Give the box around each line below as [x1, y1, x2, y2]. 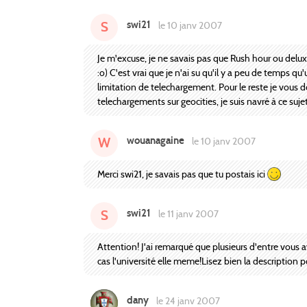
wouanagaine [127, 134, 184, 147]
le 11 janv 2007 [156, 208, 219, 220]
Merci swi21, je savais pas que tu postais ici [97, 167, 267, 180]
